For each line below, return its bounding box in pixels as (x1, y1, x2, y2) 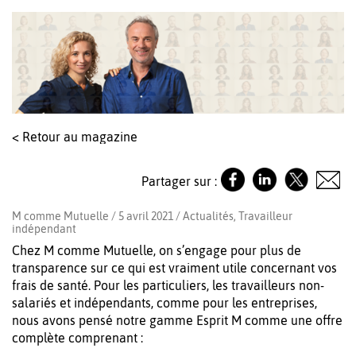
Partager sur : (141, 173, 217, 188)
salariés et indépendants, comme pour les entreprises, (12, 296, 317, 311)
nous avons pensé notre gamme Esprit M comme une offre (12, 313, 342, 328)
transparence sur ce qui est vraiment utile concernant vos (12, 261, 337, 276)
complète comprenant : (12, 331, 143, 346)
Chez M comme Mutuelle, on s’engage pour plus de (12, 243, 301, 258)
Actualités (183, 210, 234, 223)
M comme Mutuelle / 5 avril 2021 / (12, 210, 183, 223)
